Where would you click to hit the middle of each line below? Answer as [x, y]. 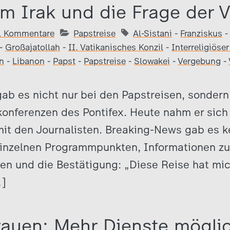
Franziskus [201, 33]
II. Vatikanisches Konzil [116, 47]
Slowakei [152, 61]
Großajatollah [33, 47]
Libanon [28, 61]
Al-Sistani [152, 33]
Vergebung [199, 61]
